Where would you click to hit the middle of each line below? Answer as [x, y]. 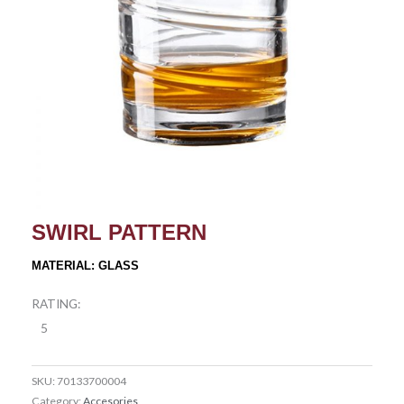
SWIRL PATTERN [119, 233]
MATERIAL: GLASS [85, 266]
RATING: [56, 303]
